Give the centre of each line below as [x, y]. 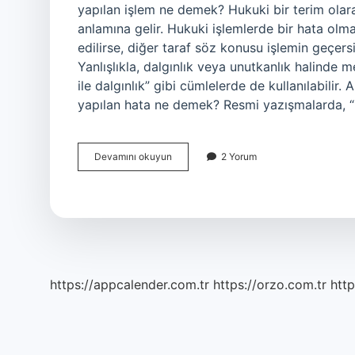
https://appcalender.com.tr [130, 284]
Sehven [188, 156]
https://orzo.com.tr [270, 284]
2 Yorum [239, 157]
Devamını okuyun [133, 157]
